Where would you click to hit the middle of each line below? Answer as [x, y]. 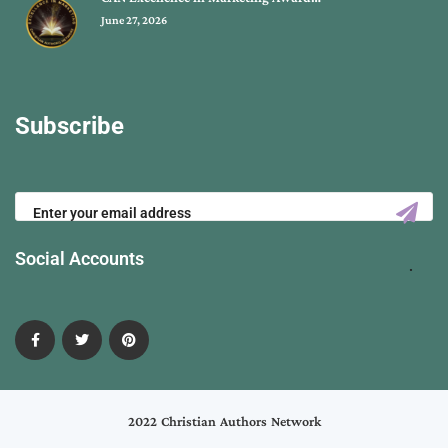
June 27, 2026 [133, 19]
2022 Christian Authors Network [224, 421]
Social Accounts [79, 259]
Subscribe [69, 126]
